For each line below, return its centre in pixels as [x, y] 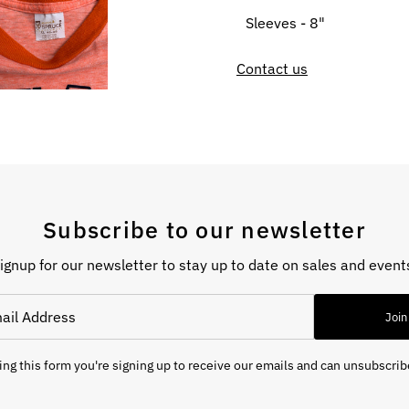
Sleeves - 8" [285, 23]
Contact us [272, 69]
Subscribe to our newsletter [204, 230]
